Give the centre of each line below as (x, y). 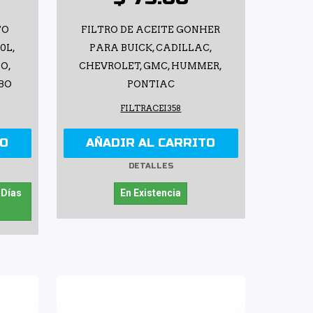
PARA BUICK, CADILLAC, (151, 48)
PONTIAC (151, 84)
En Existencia (151, 192)
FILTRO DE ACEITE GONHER (151, 29)
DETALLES (151, 166)
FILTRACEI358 (151, 108)
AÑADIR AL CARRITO (151, 143)
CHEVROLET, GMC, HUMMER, (151, 66)
